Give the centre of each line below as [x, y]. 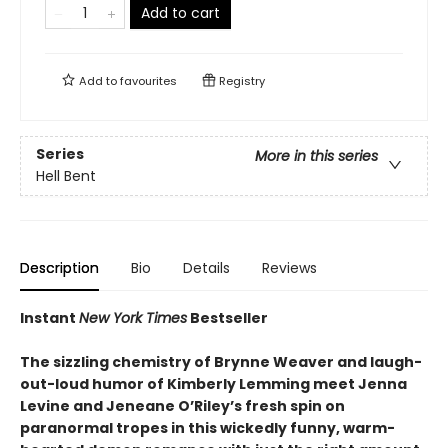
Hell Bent [66, 176]
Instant [49, 318]
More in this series [316, 156]
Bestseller [227, 318]
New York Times [133, 318]
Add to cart [180, 13]
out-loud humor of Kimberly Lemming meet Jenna [213, 384]
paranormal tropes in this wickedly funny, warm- [207, 428]
